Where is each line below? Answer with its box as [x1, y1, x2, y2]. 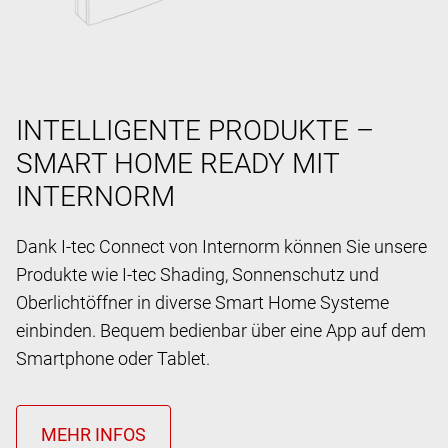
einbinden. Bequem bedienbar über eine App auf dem [16, 320, 426, 342]
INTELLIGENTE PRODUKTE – [16, 114, 374, 148]
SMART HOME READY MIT [16, 147, 339, 181]
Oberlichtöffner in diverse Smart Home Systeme [16, 292, 389, 314]
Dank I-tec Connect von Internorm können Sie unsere [16, 236, 427, 258]
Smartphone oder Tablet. [16, 348, 210, 370]
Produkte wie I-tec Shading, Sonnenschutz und [16, 264, 379, 286]
